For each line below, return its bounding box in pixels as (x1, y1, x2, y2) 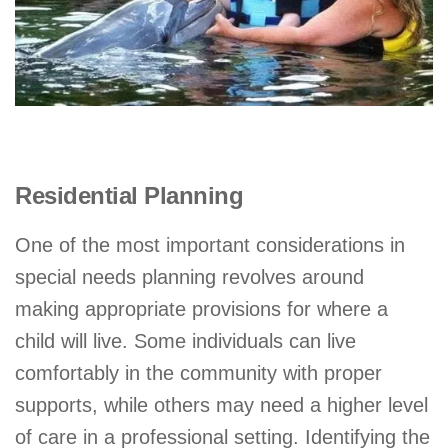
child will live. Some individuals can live (15, 329, 356, 352)
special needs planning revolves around (15, 265, 364, 288)
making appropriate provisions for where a (15, 297, 388, 320)
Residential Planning (15, 181, 243, 209)
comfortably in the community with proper (15, 361, 382, 384)
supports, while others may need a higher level (15, 393, 428, 416)
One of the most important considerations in (15, 233, 405, 256)
